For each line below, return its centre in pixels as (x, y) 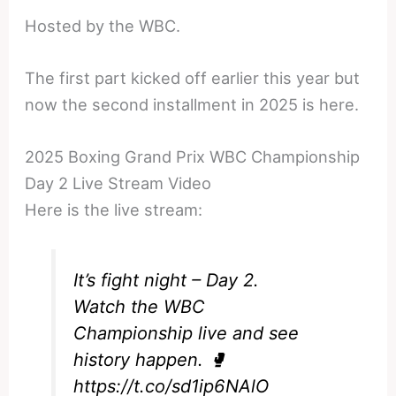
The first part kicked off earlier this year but (193, 77)
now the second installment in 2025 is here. (192, 104)
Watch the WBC (140, 307)
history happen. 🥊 (150, 360)
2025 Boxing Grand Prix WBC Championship (193, 156)
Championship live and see (187, 334)
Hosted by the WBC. (103, 25)
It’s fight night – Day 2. (167, 281)
